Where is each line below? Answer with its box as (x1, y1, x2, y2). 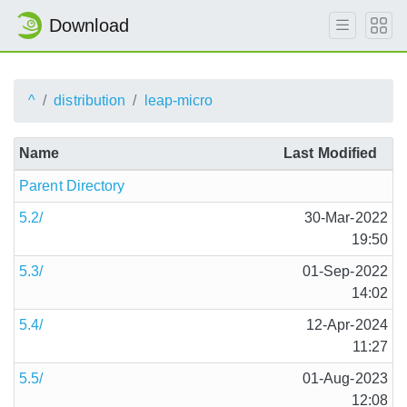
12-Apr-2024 (305, 317, 388, 333)
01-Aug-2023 (302, 371, 388, 386)
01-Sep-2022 (302, 263, 388, 279)
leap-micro (144, 93, 213, 108)
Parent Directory (19, 178, 125, 194)
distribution (54, 93, 126, 108)
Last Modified (283, 145, 378, 161)
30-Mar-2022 (303, 210, 388, 225)
